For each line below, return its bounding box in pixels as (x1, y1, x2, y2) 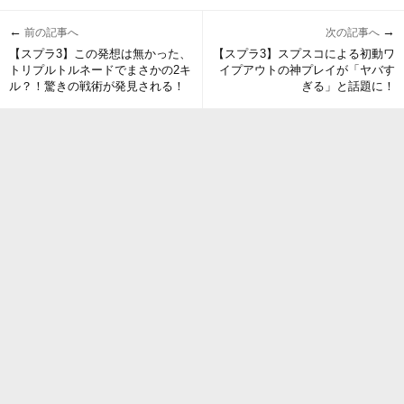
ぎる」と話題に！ (301, 79, 395, 94)
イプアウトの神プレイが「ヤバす (219, 63, 395, 78)
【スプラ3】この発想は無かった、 (9, 47, 191, 61)
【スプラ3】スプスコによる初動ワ (213, 47, 395, 61)
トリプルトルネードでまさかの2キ (9, 63, 191, 78)
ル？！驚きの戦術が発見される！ (9, 79, 185, 94)
